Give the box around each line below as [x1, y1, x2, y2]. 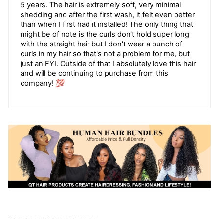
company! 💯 [21, 79, 65, 88]
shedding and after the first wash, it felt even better [21, 10, 195, 20]
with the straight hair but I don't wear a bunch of [21, 40, 182, 49]
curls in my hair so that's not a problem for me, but [21, 49, 190, 59]
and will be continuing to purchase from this [21, 69, 168, 78]
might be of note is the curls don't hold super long [21, 30, 189, 39]
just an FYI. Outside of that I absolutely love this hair [21, 59, 196, 68]
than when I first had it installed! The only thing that [21, 20, 193, 29]
